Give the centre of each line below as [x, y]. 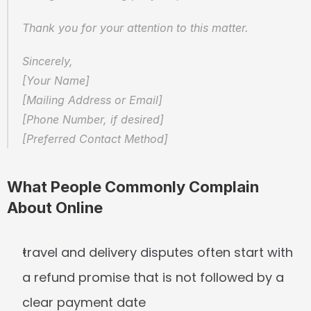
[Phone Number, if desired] [96, 119]
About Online [55, 208]
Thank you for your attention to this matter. [135, 28]
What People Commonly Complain [133, 187]
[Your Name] [59, 81]
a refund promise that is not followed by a [153, 277]
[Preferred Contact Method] [95, 139]
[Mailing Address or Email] [96, 100]
